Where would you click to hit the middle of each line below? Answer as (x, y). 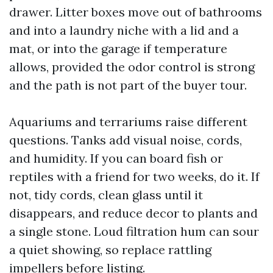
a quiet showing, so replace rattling (110, 250)
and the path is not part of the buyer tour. (128, 85)
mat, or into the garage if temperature (118, 48)
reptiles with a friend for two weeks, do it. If (134, 176)
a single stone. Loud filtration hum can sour (134, 231)
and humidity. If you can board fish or (116, 158)
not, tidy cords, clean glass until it (106, 195)
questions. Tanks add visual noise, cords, (126, 140)
